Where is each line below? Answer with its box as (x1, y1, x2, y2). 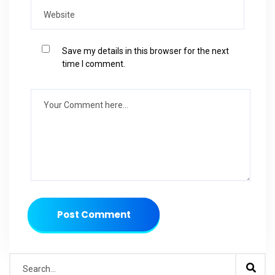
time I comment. (62, 59, 125, 69)
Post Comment (56, 207, 131, 221)
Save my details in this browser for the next (62, 46, 229, 56)
